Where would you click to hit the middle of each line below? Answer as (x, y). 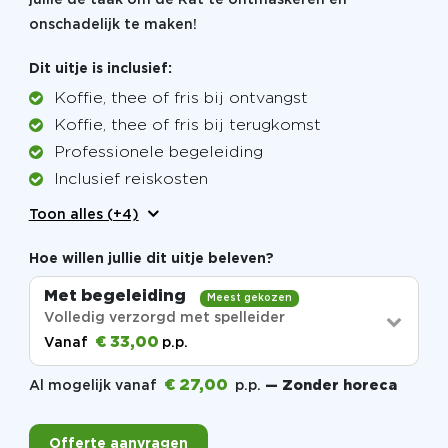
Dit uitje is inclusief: (100, 68)
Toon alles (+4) (83, 215)
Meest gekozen (249, 298)
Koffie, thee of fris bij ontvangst (180, 99)
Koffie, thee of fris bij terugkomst (187, 126)
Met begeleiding (116, 296)
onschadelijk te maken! (114, 24)
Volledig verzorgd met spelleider (164, 317)
